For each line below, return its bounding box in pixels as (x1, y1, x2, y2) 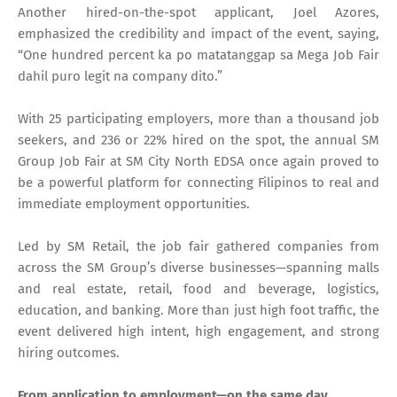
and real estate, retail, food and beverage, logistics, (18, 280, 379, 297)
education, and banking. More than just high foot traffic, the (18, 301, 379, 318)
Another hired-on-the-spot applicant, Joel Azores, (18, 4, 379, 20)
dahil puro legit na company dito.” (18, 67, 222, 84)
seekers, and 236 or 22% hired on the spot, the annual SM (18, 131, 379, 148)
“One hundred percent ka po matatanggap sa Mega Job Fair (18, 46, 379, 63)
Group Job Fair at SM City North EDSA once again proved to (18, 152, 379, 169)
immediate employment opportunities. (18, 195, 250, 212)
